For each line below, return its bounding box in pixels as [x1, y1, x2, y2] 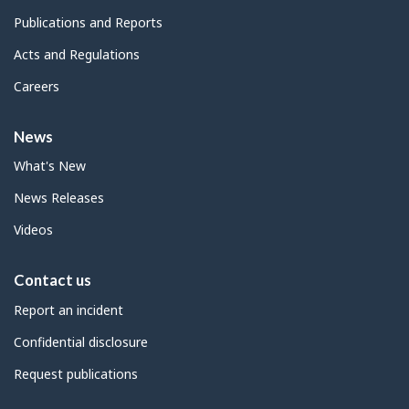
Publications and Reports [14, 13, 163, 31]
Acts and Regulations [14, 45, 140, 63]
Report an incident [14, 300, 123, 319]
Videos [14, 221, 53, 239]
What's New [14, 157, 86, 175]
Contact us [14, 270, 91, 290]
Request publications [14, 364, 138, 383]
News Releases [14, 189, 104, 207]
